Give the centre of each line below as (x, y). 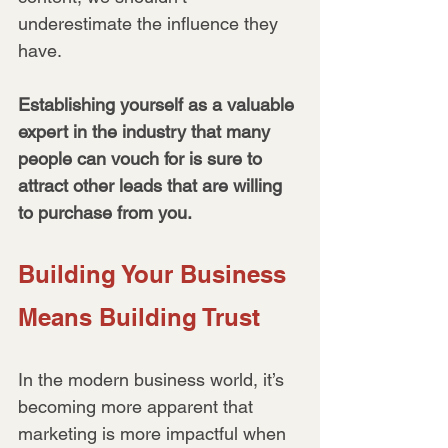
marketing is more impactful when (154, 433)
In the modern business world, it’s (153, 379)
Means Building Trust (139, 316)
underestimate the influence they (150, 23)
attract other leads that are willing (152, 185)
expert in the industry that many (146, 131)
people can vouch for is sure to (142, 158)
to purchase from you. (105, 212)
